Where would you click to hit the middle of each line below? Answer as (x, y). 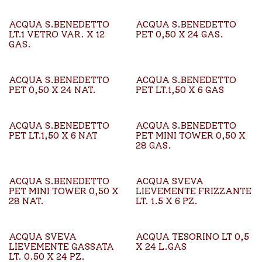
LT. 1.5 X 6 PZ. (166, 201)
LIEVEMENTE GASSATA (61, 247)
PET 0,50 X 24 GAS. (179, 34)
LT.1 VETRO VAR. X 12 (57, 34)
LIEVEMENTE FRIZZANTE (193, 191)
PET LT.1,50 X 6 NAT (53, 135)
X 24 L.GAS (161, 247)
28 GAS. (153, 145)
